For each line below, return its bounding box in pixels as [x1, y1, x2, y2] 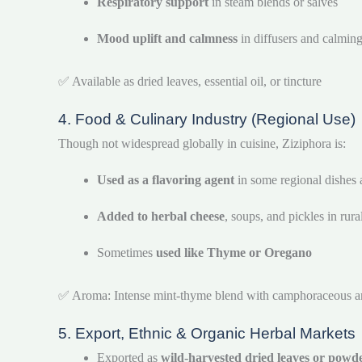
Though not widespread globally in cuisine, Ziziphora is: [58, 137, 346, 151]
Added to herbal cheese [97, 209, 225, 224]
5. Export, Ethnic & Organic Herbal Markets [58, 325, 356, 343]
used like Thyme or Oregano [156, 246, 312, 260]
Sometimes [97, 246, 156, 260]
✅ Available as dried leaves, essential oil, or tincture [58, 74, 322, 89]
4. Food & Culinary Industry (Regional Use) [58, 111, 356, 128]
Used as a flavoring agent [97, 173, 234, 187]
